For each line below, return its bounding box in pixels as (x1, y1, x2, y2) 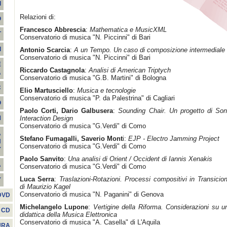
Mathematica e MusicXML (90, 26, 167, 33)
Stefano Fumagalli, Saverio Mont (20, 135, 123, 142)
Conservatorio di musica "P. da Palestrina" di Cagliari (20, 94, 175, 102)
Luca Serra (20, 175, 55, 183)
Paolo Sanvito (20, 155, 64, 163)
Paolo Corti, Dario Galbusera (20, 107, 113, 115)
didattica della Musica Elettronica (20, 211, 117, 218)
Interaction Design (20, 115, 73, 122)
